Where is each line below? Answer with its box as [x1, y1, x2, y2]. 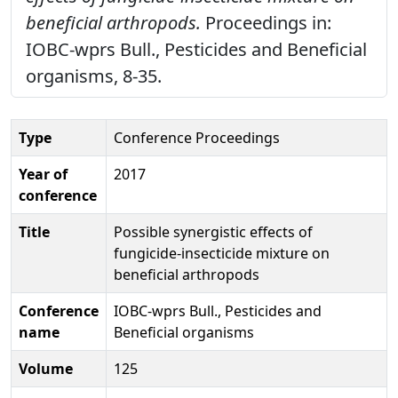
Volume [19, 358, 73, 378]
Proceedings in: [201, 10, 331, 35]
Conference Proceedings [114, 127, 280, 147]
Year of [19, 163, 68, 184]
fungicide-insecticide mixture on [114, 243, 330, 263]
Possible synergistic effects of [114, 221, 313, 242]
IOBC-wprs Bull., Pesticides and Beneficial [26, 36, 367, 61]
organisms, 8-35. [26, 63, 162, 88]
